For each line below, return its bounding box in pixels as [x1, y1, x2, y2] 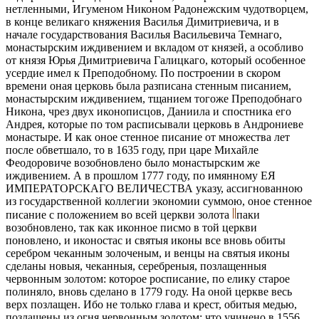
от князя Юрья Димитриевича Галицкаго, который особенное [6, 53, 305, 66]
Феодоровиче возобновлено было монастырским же [6, 156, 260, 169]
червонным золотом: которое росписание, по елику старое [6, 272, 290, 285]
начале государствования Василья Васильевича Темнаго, [6, 28, 282, 41]
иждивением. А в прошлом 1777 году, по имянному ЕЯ [6, 169, 276, 182]
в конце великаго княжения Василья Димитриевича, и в [6, 15, 279, 28]
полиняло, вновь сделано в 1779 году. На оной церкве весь [6, 285, 292, 298]
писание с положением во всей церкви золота [6, 208, 232, 221]
